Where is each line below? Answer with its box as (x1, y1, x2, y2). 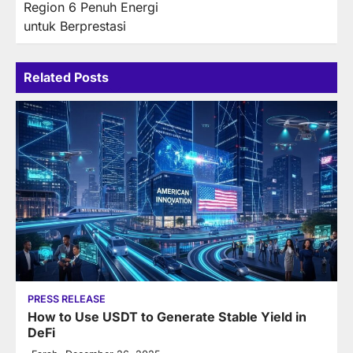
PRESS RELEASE (28, 293, 106, 306)
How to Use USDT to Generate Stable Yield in (28, 309, 307, 325)
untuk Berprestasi (24, 17, 126, 34)
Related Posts (24, 69, 109, 85)
